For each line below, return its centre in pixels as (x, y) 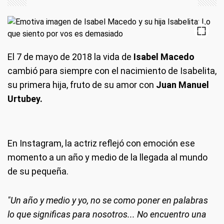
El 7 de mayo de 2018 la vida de (69, 57)
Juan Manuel (182, 85)
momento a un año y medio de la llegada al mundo (107, 157)
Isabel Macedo (163, 57)
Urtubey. (25, 99)
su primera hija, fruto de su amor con (82, 85)
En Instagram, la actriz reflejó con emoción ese (101, 143)
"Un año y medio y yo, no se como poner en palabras (108, 200)
